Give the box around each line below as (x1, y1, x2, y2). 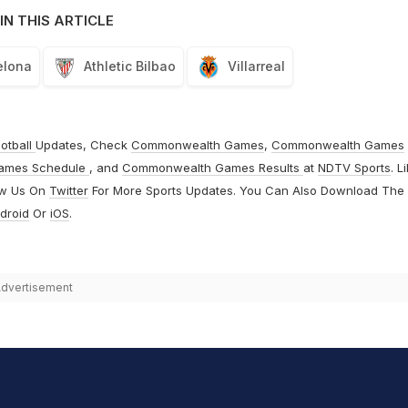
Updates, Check (35, 138, 131, 153)
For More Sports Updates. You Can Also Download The (87, 183, 404, 199)
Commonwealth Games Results (121, 160, 303, 176)
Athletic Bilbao (83, 58, 176, 75)
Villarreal (227, 58, 285, 75)
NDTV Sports (317, 160, 391, 176)
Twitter (48, 183, 88, 199)
